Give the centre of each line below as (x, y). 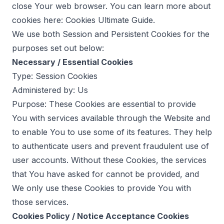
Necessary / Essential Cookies (72, 62)
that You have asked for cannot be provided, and (105, 174)
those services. (40, 202)
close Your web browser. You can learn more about (111, 6)
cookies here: (39, 20)
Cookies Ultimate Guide (109, 20)
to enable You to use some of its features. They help (112, 132)
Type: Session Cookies (55, 76)
